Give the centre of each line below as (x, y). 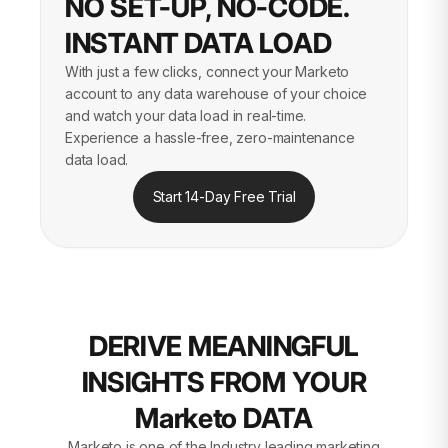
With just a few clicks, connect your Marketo (207, 71)
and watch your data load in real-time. (186, 115)
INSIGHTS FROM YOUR (224, 382)
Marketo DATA (224, 418)
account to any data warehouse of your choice (216, 93)
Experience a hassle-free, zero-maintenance (210, 137)
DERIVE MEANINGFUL (224, 346)
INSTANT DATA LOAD (198, 43)
